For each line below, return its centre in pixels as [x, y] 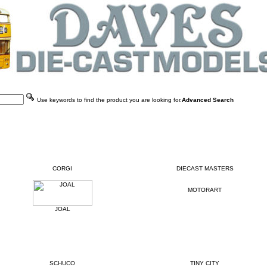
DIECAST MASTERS [205, 168]
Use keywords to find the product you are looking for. [108, 100]
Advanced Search [207, 100]
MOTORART [205, 190]
